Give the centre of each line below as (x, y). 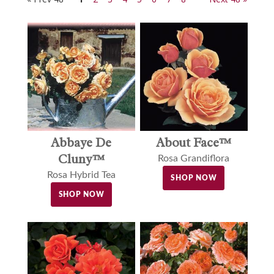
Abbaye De (81, 143)
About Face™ (194, 143)
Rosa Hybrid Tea (81, 175)
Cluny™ (81, 159)
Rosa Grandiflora (194, 159)
